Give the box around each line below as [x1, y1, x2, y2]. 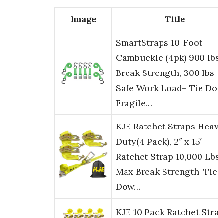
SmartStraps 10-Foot [116, 37, 202, 49]
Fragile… [116, 97, 152, 109]
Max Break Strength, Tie [116, 166, 217, 178]
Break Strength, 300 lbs [116, 67, 214, 79]
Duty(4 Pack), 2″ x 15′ [116, 136, 202, 147]
